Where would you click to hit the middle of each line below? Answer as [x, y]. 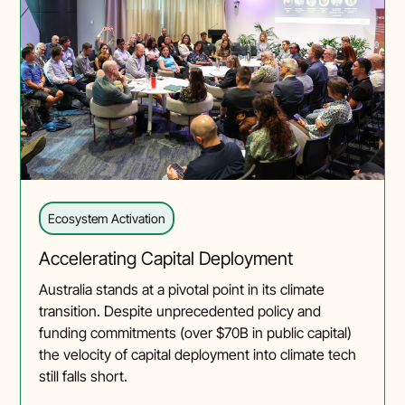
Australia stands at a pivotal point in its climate [182, 290]
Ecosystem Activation [106, 219]
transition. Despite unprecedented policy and [180, 311]
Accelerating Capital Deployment [166, 259]
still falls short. [84, 377]
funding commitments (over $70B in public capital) [196, 333]
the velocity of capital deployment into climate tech [198, 355]
